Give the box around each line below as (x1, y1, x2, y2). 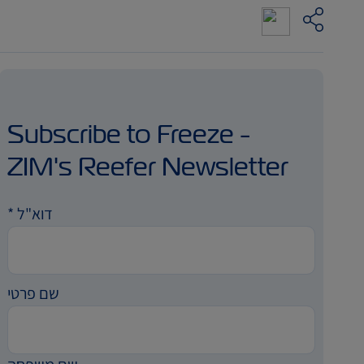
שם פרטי (7, 283, 60, 304)
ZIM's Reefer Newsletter (7, 149, 289, 184)
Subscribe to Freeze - (7, 117, 251, 151)
